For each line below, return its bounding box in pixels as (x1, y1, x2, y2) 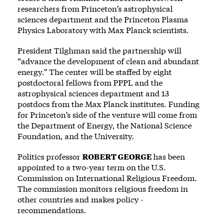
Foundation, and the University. (18, 130, 136, 141)
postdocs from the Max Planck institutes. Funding (18, 98, 200, 109)
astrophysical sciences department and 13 (18, 88, 169, 98)
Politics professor (18, 151, 82, 162)
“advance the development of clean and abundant (18, 55, 199, 66)
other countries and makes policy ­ (18, 194, 144, 204)
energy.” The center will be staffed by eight (18, 66, 172, 77)
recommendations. (18, 204, 86, 215)
